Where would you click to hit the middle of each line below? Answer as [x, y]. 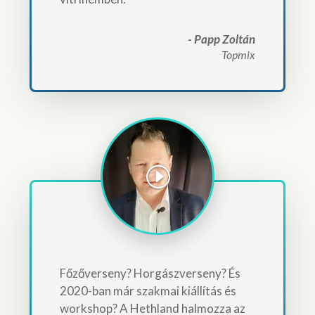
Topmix [239, 54]
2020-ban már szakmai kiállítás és [148, 290]
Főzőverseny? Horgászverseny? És [150, 273]
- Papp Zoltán [222, 39]
